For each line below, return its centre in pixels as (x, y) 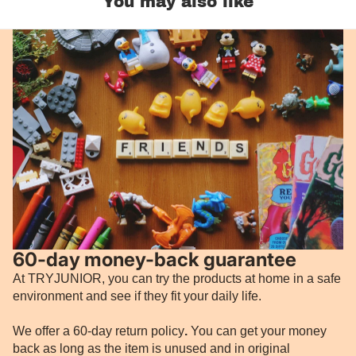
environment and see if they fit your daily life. (137, 296)
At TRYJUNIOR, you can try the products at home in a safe (177, 279)
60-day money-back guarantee (155, 260)
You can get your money (257, 331)
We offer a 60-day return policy (99, 331)
